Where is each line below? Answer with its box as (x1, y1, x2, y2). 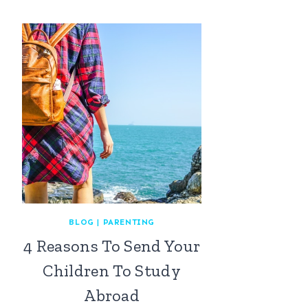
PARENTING (102, 217, 155, 227)
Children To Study (43, 260, 181, 280)
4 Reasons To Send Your (23, 235, 201, 256)
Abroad (84, 285, 140, 305)
